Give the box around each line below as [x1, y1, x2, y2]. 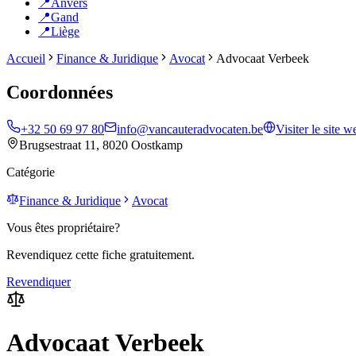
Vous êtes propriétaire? [6, 220, 120, 234]
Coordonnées [6, 81, 113, 103]
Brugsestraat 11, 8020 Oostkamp [19, 137, 183, 152]
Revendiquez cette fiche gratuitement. [6, 247, 195, 261]
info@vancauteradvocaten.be [117, 122, 263, 136]
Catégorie [6, 164, 55, 179]
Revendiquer [6, 274, 71, 288]
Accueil [6, 52, 45, 65]
